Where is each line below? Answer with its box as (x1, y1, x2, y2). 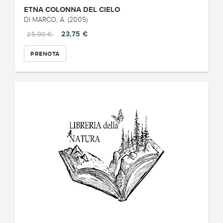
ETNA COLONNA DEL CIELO (24, 5, 120, 13)
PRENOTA (30, 50, 60, 57)
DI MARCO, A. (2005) (24, 16, 88, 23)
